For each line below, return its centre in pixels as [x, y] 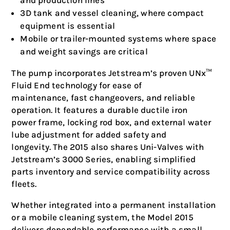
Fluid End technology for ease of [76, 85]
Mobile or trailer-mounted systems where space [118, 39]
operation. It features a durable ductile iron [100, 110]
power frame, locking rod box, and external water [111, 122]
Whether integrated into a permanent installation [114, 205]
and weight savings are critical [84, 51]
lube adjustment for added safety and [89, 135]
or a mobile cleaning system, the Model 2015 [102, 217]
